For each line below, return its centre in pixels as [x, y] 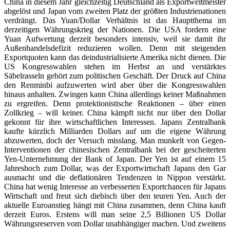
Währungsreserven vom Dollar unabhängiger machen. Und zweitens [115, 223]
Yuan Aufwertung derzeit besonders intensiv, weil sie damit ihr [115, 39]
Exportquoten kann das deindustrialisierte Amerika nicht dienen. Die [115, 57]
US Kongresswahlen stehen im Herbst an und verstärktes [115, 66]
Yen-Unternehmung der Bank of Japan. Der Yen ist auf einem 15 [115, 159]
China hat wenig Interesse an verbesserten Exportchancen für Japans [115, 186]
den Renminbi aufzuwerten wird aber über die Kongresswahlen [115, 85]
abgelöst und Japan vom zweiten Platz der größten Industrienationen [115, 11]
